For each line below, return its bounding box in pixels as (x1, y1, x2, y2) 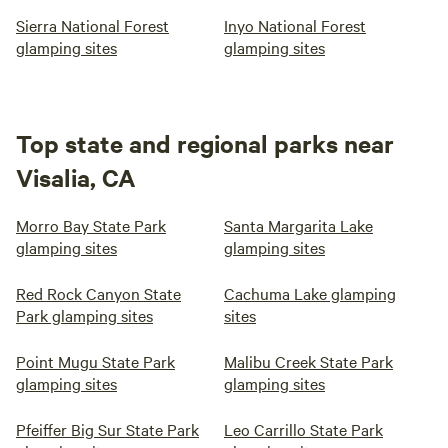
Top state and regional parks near (16, 127, 394, 159)
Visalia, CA (16, 161, 136, 193)
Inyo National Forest (224, 14, 366, 36)
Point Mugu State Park (16, 350, 175, 372)
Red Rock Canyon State (16, 282, 181, 304)
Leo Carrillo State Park (224, 418, 383, 440)
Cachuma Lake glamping (224, 282, 396, 304)
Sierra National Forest (16, 14, 169, 36)
